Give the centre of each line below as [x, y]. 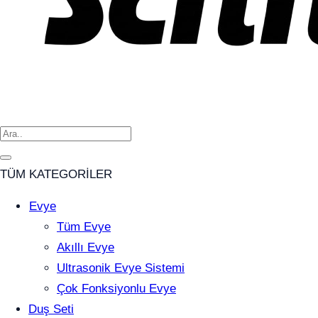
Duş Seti [51, 309]
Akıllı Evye [86, 248]
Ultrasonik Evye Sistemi [121, 268]
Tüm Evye [84, 227]
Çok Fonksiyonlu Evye [116, 289]
